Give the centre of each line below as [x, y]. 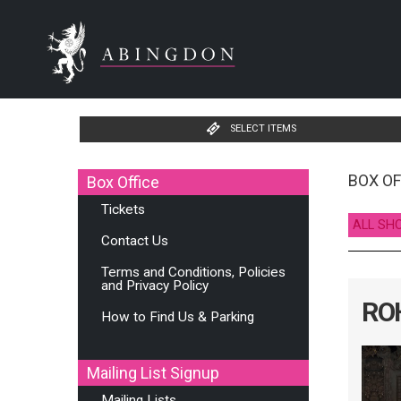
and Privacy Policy [155, 286]
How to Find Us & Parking [178, 317]
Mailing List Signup [153, 373]
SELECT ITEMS [264, 128]
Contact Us [135, 241]
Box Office [123, 182]
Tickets [123, 209]
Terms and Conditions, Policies [193, 272]
